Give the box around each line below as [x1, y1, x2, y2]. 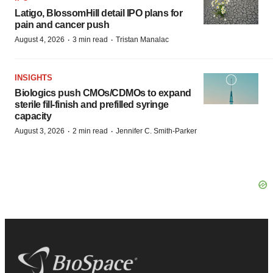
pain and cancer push [15, 19, 109, 30]
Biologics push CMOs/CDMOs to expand [15, 88, 191, 98]
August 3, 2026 [15, 127, 65, 135]
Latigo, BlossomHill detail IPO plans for [15, 8, 182, 18]
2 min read [73, 127, 108, 135]
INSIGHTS [15, 73, 52, 82]
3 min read [73, 35, 108, 44]
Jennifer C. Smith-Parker [116, 127, 197, 135]
